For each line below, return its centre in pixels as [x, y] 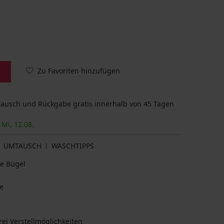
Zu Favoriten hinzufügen [79, 70]
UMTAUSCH [22, 146]
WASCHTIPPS [73, 146]
